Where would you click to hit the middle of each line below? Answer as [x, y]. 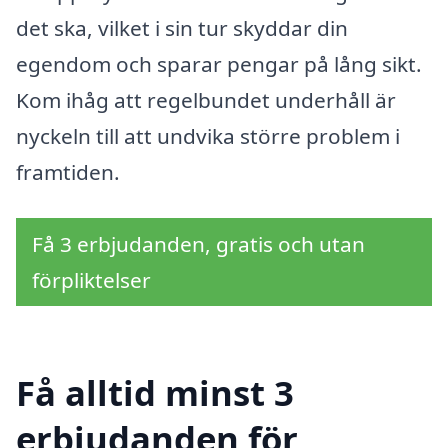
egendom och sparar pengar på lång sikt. [219, 63]
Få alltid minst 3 [155, 393]
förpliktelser [91, 279]
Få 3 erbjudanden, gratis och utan [198, 243]
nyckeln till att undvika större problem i [208, 135]
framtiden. [68, 171]
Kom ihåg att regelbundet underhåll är [206, 99]
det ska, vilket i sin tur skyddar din [182, 27]
